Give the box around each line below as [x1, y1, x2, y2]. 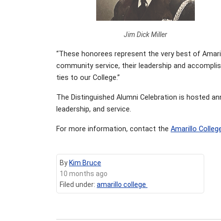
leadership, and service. [56, 105, 131, 113]
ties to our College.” [56, 73, 120, 82]
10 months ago [60, 169, 108, 178]
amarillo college [97, 180, 147, 188]
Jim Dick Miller [124, 30, 168, 38]
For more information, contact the [56, 124, 171, 133]
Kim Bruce [69, 158, 101, 167]
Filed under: [60, 180, 97, 188]
